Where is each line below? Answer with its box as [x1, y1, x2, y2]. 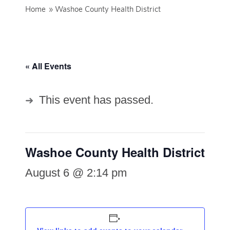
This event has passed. [39, 93, 154, 107]
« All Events [25, 60, 71, 72]
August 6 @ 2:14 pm [25, 166, 127, 180]
